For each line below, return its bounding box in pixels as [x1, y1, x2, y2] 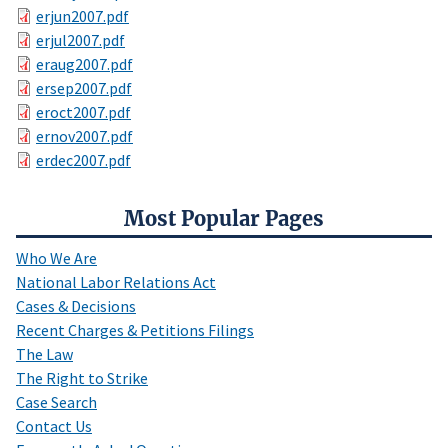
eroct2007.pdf [36, 102, 131, 123]
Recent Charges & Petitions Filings [16, 320, 254, 341]
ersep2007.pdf [36, 78, 132, 99]
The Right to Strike [16, 368, 148, 389]
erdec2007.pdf [36, 150, 131, 171]
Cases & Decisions [16, 296, 136, 317]
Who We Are [16, 248, 97, 269]
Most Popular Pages [124, 206, 324, 232]
